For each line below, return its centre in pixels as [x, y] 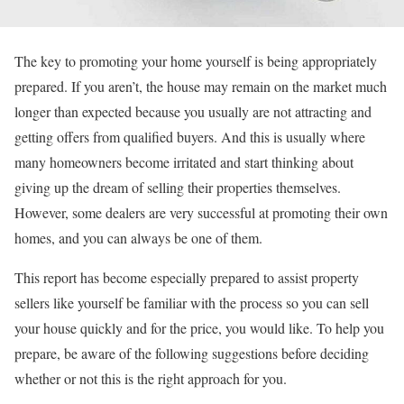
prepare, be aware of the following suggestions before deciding [192, 353]
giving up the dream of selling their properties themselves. [178, 187]
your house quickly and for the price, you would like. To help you [199, 328]
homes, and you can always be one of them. [138, 238]
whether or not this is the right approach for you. [151, 378]
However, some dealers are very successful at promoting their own [201, 212]
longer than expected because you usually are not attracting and [193, 111]
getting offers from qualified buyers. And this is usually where [190, 137]
